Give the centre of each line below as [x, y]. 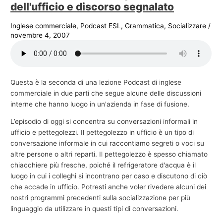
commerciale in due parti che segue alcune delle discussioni [106, 93]
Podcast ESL [101, 26]
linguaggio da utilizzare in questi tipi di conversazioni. [95, 209]
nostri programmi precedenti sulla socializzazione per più [101, 198]
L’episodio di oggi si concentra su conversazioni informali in [104, 122]
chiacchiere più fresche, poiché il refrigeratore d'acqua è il [103, 165]
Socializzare [187, 26]
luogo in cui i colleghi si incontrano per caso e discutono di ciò [109, 176]
